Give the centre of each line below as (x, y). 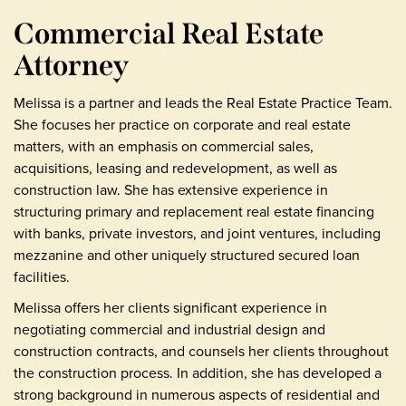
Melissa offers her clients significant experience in (170, 307)
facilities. (42, 276)
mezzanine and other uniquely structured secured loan (187, 255)
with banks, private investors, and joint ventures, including (197, 233)
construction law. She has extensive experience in (171, 189)
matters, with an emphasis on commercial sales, (164, 146)
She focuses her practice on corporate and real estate (182, 124)
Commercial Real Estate (169, 33)
